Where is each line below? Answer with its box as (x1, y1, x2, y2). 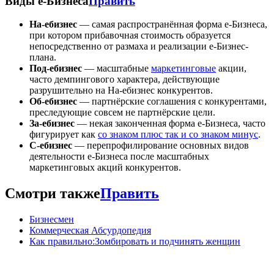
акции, (216, 63, 246, 74)
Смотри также (5, 185, 100, 202)
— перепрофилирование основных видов (72, 140, 249, 151)
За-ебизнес (29, 118, 75, 129)
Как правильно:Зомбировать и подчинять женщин (29, 236, 240, 247)
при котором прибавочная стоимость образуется (29, 30, 231, 41)
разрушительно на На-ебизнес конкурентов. (29, 85, 213, 96)
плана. (29, 52, 56, 63)
